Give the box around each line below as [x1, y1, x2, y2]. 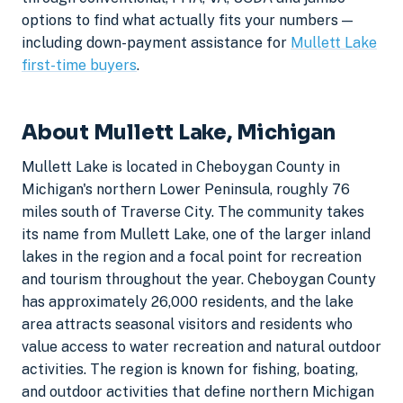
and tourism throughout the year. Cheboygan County [22, 271, 376, 289]
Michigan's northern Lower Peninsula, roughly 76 [22, 181, 350, 199]
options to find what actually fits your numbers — [22, 11, 353, 29]
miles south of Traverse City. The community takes [22, 203, 364, 221]
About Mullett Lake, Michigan [22, 119, 336, 145]
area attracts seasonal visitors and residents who [22, 316, 353, 334]
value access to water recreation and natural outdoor [22, 338, 381, 356]
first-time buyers [22, 56, 137, 74]
